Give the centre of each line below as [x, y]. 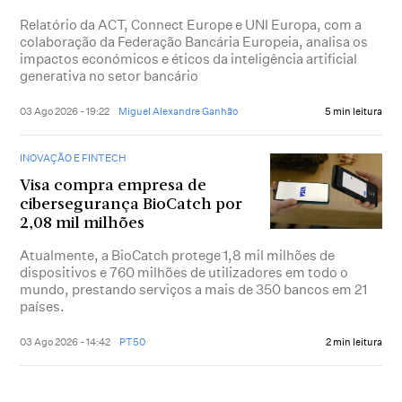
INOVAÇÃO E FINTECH [74, 158]
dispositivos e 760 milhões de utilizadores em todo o [184, 273]
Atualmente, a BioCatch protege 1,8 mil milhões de [178, 256]
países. [43, 307]
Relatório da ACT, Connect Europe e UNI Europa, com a [191, 25]
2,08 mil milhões [83, 224]
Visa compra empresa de [114, 187]
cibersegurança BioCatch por [131, 205]
